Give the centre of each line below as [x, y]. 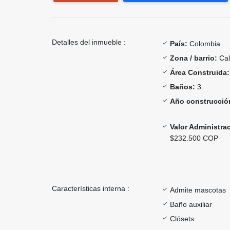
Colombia [204, 43]
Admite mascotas [198, 190]
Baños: [183, 87]
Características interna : [91, 188]
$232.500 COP [194, 138]
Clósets [182, 218]
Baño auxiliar [191, 204]
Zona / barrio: [194, 58]
